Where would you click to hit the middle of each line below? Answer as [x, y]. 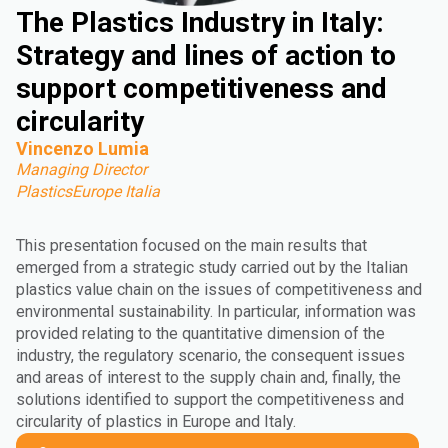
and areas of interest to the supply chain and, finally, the [208, 377]
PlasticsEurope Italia [88, 191]
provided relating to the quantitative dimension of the [200, 333]
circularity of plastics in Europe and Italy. [156, 421]
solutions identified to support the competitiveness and [210, 399]
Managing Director [81, 169]
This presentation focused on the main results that [191, 245]
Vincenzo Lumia [82, 148]
